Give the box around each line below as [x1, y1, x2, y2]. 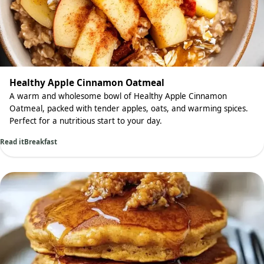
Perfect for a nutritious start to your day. [9, 115, 162, 127]
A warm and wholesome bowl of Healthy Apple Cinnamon [9, 91, 227, 102]
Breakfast [24, 137, 57, 147]
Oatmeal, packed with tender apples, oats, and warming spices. [9, 103, 248, 114]
